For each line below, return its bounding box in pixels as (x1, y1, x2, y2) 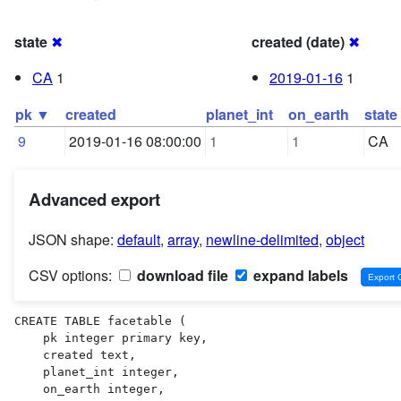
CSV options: (29, 264, 115, 286)
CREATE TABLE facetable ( (14, 313, 186, 328)
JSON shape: (29, 228, 117, 250)
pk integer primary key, (14, 330, 43, 345)
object (326, 228, 364, 250)
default (117, 228, 160, 250)
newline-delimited (206, 228, 319, 250)
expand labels (250, 264, 348, 286)
